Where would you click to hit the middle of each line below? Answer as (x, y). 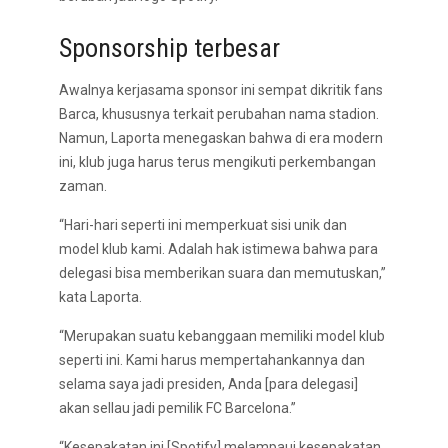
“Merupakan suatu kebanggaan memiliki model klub (222, 336)
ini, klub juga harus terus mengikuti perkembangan (217, 162)
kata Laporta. (100, 297)
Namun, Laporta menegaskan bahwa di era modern (221, 138)
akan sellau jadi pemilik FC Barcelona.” (177, 408)
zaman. (83, 186)
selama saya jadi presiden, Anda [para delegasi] (208, 384)
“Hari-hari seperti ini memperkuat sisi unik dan (203, 225)
